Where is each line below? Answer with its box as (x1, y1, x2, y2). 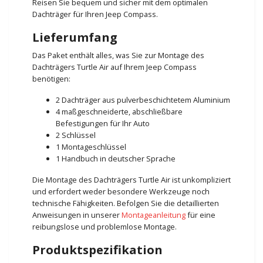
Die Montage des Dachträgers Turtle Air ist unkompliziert (32, 174, 231, 185)
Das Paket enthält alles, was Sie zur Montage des (32, 49, 204, 60)
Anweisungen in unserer (32, 209, 122, 220)
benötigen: (32, 73, 70, 84)
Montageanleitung (122, 209, 186, 220)
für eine (187, 209, 215, 220)
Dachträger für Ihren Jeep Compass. (32, 8, 158, 19)
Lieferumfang (32, 28, 117, 45)
